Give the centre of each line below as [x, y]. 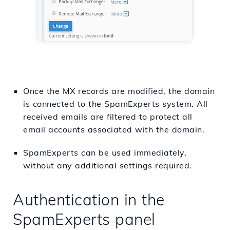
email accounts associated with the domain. [114, 130]
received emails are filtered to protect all [108, 117]
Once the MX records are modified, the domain [119, 91]
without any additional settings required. [108, 166]
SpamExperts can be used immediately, [105, 153]
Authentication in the [89, 200]
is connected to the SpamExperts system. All [116, 104]
